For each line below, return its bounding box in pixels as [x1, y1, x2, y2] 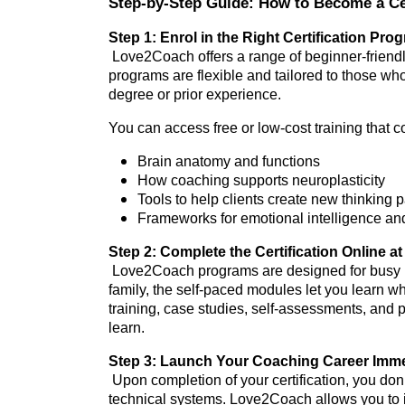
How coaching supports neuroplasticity [137, 173, 385, 189]
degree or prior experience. [108, 87, 281, 103]
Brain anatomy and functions [137, 154, 320, 170]
